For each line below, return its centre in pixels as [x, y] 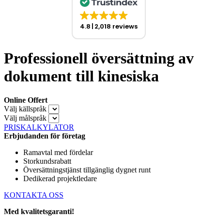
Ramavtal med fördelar [58, 152]
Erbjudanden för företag [45, 136]
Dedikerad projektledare [60, 178]
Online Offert [26, 100]
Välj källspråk [25, 108]
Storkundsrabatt [47, 161]
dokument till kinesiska [81, 76]
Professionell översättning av [99, 58]
